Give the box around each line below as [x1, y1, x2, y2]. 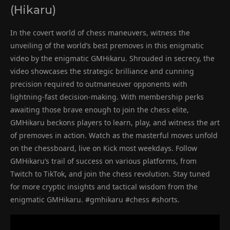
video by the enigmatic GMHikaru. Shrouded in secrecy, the [10, 53, 215, 63]
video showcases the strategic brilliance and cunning [10, 66, 194, 76]
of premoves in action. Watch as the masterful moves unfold [10, 130, 218, 140]
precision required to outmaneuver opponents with [10, 79, 187, 89]
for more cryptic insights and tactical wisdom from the [10, 181, 198, 191]
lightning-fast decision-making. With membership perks [10, 91, 204, 102]
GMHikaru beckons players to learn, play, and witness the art [10, 117, 220, 127]
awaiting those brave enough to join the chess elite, [10, 104, 189, 114]
